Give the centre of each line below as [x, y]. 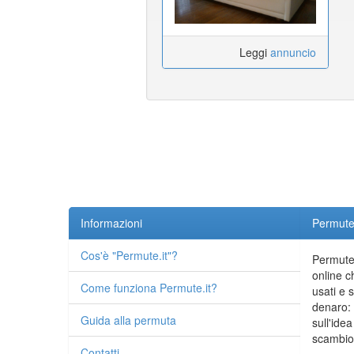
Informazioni [111, 223]
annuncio [293, 53]
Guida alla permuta [128, 320]
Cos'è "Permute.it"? [129, 256]
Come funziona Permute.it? [149, 288]
